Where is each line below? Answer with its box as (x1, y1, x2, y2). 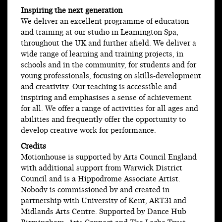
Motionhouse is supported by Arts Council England (21, 152, 197, 163)
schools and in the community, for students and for (21, 60, 196, 71)
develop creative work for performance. (21, 125, 156, 136)
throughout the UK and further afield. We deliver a (21, 38, 196, 49)
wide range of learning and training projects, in (21, 49, 183, 60)
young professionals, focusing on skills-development (21, 71, 201, 82)
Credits (21, 141, 46, 152)
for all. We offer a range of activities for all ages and (21, 104, 198, 114)
